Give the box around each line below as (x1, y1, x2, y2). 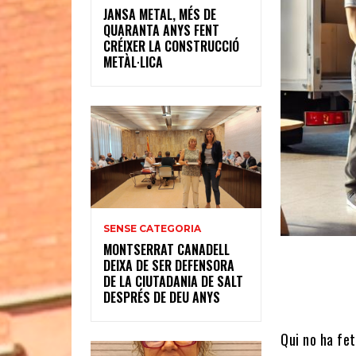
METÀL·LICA (103, 52, 163, 72)
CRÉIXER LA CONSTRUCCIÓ (103, 37, 239, 56)
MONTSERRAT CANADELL (103, 240, 230, 260)
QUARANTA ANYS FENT (103, 21, 219, 41)
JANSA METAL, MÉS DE (103, 5, 216, 25)
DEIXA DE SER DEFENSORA (103, 256, 234, 276)
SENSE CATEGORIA (103, 222, 201, 235)
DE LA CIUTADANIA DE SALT (103, 272, 243, 292)
